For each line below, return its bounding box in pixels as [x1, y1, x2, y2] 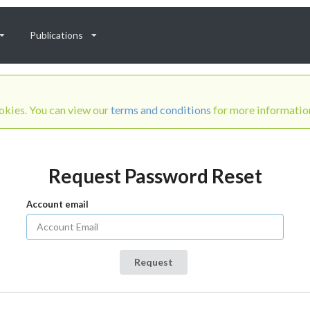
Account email [26, 198, 89, 210]
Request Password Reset [48, 163, 262, 188]
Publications [29, 29, 83, 41]
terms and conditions [110, 102, 211, 116]
